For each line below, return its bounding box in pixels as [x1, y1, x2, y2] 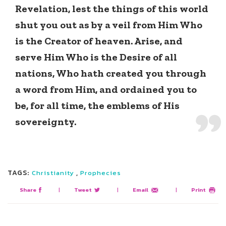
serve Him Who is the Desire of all [15, 51, 177, 64]
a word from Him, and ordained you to [15, 83, 197, 96]
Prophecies [80, 168, 121, 178]
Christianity [31, 168, 74, 178]
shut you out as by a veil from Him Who [15, 19, 202, 31]
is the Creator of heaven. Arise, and [15, 35, 183, 47]
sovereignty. [15, 116, 76, 128]
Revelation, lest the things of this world [15, 3, 208, 15]
